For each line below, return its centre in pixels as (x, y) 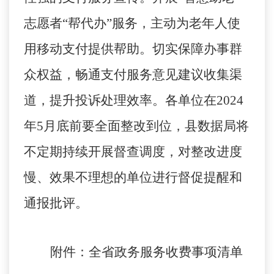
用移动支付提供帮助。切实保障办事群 (133, 49)
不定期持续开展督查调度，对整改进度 (133, 152)
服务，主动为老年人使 (176, 24)
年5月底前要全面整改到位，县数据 (124, 126)
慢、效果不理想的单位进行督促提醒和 (133, 178)
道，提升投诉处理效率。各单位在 (120, 101)
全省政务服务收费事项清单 (165, 252)
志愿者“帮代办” (68, 24)
